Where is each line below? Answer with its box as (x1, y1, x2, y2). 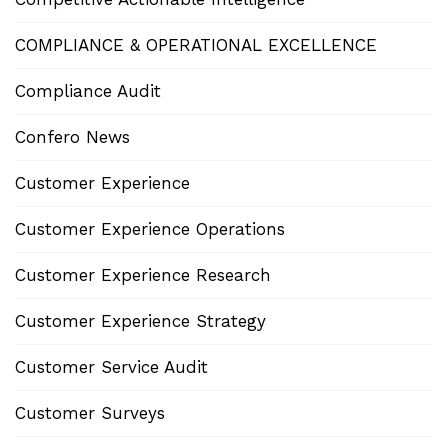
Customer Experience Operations (15, 219, 285, 240)
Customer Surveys (15, 403, 165, 424)
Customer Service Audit (15, 357, 208, 378)
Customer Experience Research (15, 265, 271, 286)
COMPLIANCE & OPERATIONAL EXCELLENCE (15, 35, 377, 56)
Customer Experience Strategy (15, 311, 266, 332)
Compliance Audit (15, 81, 161, 102)
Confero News (15, 127, 130, 148)
